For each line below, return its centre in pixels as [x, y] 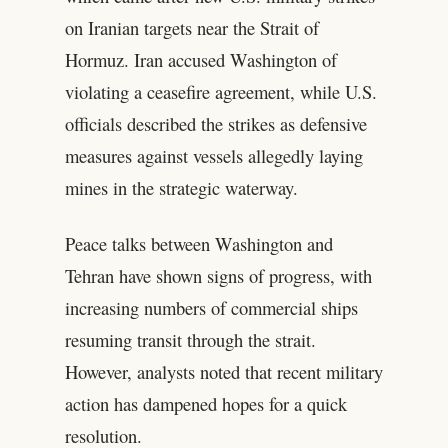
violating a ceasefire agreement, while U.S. [220, 92]
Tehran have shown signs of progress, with [218, 276]
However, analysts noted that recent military [223, 372]
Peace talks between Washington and [198, 244]
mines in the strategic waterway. [181, 188]
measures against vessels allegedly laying [213, 156]
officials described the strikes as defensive [215, 124]
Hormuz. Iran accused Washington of [200, 60]
